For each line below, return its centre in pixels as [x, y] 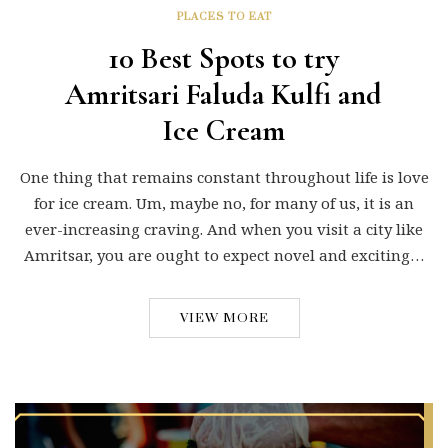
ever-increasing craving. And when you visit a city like [224, 228]
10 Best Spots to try [224, 58]
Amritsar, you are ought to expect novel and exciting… [224, 254]
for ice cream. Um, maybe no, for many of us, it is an [224, 202]
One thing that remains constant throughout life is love [224, 176]
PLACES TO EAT [224, 16]
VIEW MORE [224, 317]
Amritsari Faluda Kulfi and [224, 94]
